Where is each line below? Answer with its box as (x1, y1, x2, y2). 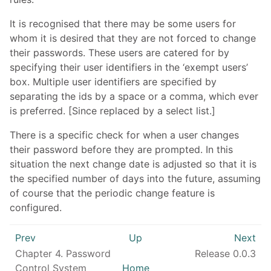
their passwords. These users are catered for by (10, 46, 229, 59)
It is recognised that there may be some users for (10, 17, 236, 30)
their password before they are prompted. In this (10, 143, 233, 155)
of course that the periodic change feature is (10, 186, 215, 199)
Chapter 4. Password (15, 247, 111, 260)
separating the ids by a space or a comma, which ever (10, 90, 258, 102)
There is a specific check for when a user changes (10, 128, 239, 141)
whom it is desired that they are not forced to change (10, 31, 256, 44)
